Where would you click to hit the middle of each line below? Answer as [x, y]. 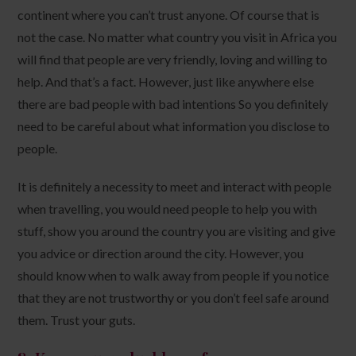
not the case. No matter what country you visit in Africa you [178, 37]
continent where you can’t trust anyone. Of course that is [169, 14]
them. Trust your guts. [77, 319]
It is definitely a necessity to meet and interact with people [175, 186]
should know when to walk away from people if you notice [174, 275]
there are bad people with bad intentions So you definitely [173, 103]
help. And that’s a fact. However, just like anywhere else [166, 81]
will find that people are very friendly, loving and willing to [173, 59]
